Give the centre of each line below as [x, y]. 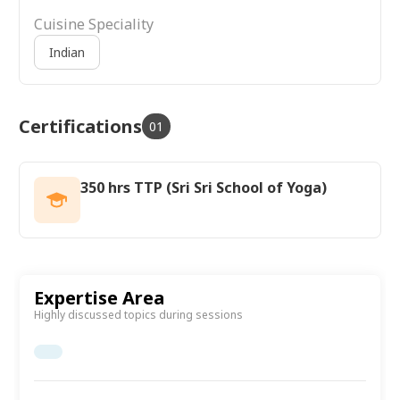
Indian [67, 52]
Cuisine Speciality [94, 24]
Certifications [80, 126]
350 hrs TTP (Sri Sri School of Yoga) [204, 187]
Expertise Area [99, 297]
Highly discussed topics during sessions [138, 314]
